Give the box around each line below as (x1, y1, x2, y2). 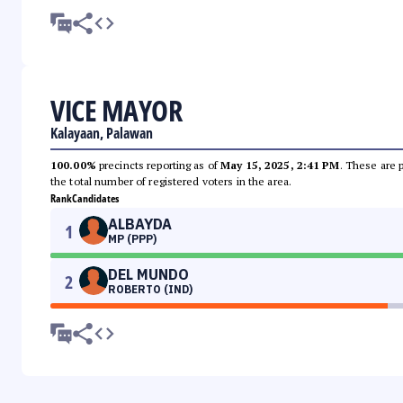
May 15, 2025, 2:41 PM (220, 158, 340, 173)
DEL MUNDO (108, 265, 189, 284)
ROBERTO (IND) (108, 282, 193, 297)
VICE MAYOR (50, 91, 182, 130)
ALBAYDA (108, 215, 172, 234)
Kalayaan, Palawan (50, 123, 153, 144)
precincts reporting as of (95, 158, 221, 173)
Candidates (72, 191, 119, 207)
